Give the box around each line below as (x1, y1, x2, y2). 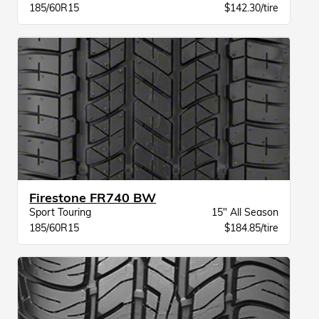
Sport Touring (29, 205, 92, 219)
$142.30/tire (224, 1, 278, 15)
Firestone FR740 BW (29, 189, 157, 206)
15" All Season (211, 205, 278, 219)
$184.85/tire (224, 221, 278, 234)
